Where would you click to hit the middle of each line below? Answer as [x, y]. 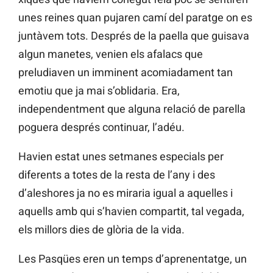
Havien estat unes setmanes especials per [121, 157]
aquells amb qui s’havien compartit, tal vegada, [131, 211]
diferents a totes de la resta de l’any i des [117, 175]
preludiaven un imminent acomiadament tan [126, 73]
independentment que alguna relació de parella [132, 109]
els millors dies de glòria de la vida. [101, 230]
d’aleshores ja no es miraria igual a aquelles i [126, 193]
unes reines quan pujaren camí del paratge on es [135, 18]
